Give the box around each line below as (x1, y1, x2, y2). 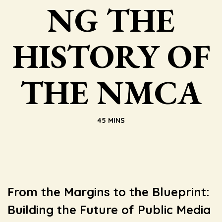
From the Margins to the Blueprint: (7, 184, 210, 199)
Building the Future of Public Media (7, 202, 211, 217)
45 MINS (97, 115, 125, 125)
